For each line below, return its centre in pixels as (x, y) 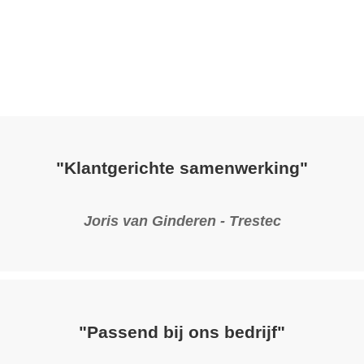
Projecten (304, 33)
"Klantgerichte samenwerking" (182, 168)
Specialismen (201, 33)
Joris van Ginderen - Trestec (182, 221)
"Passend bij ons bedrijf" (182, 331)
